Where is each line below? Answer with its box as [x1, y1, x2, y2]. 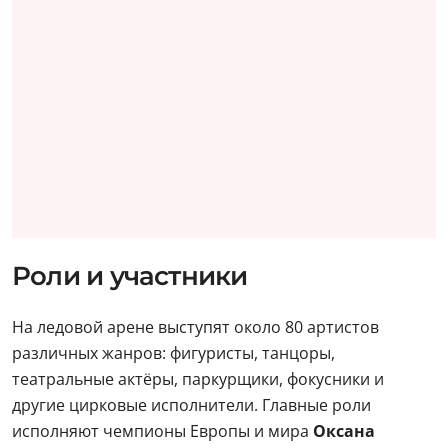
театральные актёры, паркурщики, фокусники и [12, 367, 384, 390]
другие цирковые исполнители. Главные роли [12, 393, 371, 416]
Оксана [313, 419, 375, 442]
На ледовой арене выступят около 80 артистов [12, 315, 379, 338]
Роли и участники [12, 259, 248, 292]
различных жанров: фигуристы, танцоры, [12, 341, 335, 364]
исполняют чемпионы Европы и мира [12, 419, 313, 442]
